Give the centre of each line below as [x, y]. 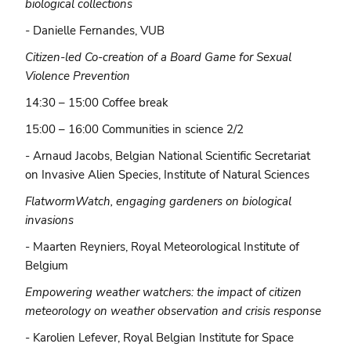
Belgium [47, 265]
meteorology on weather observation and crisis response [174, 311]
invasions [50, 220]
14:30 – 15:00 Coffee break [97, 102]
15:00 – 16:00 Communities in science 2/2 [135, 129]
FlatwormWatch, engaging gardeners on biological [159, 201]
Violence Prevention [78, 76]
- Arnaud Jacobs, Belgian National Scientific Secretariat [168, 156]
